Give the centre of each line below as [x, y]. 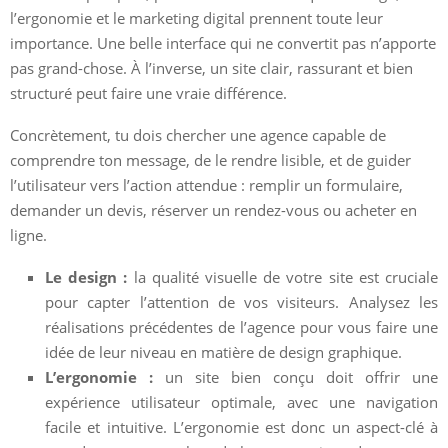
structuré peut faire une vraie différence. [148, 92]
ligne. [28, 234]
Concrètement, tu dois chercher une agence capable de [198, 134]
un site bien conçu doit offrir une [295, 376]
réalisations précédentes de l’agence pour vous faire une [241, 326]
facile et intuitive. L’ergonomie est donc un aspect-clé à [241, 426]
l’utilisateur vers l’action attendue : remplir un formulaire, [206, 184]
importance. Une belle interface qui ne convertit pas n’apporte [223, 42]
